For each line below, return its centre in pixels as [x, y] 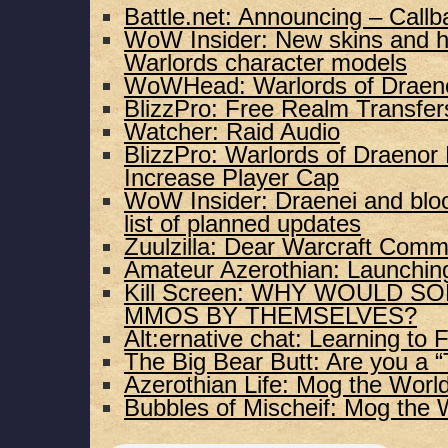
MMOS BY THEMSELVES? [270, 316]
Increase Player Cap [231, 178]
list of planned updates [242, 224]
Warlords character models [265, 63]
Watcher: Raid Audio [232, 132]
